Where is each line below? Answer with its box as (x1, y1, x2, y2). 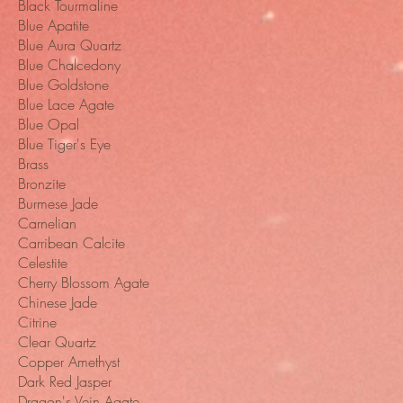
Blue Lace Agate (18, 94, 114, 115)
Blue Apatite (18, 15, 89, 36)
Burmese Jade (18, 193, 98, 214)
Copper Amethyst (18, 352, 120, 372)
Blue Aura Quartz (18, 35, 121, 56)
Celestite (18, 253, 67, 273)
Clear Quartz (18, 332, 96, 353)
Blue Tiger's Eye (18, 134, 111, 155)
